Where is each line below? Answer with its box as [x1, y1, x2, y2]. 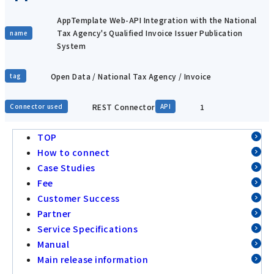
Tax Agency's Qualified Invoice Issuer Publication [57, 28, 243, 39]
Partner [37, 207, 72, 220]
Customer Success [37, 192, 120, 205]
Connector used [10, 102, 63, 111]
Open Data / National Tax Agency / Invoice [50, 70, 212, 81]
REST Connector [92, 101, 155, 112]
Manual [37, 238, 70, 251]
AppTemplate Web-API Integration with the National [57, 15, 257, 26]
